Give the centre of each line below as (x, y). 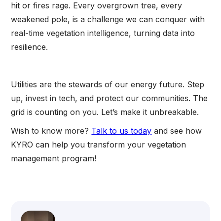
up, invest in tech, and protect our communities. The (110, 98)
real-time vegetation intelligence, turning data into (103, 33)
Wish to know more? (51, 130)
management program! (54, 158)
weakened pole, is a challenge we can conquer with (108, 19)
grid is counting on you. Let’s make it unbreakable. (105, 112)
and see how (177, 130)
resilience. (30, 47)
